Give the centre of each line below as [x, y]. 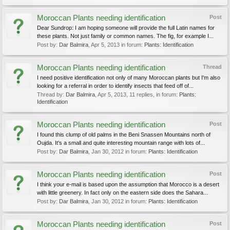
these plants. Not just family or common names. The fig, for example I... [125, 36]
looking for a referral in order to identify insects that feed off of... [115, 86]
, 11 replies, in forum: [153, 94]
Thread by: [51, 94]
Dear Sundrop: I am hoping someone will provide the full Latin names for [126, 28]
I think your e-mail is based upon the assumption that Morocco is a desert [128, 184]
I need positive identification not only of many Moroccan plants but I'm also [129, 78]
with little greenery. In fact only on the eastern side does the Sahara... [122, 193]
